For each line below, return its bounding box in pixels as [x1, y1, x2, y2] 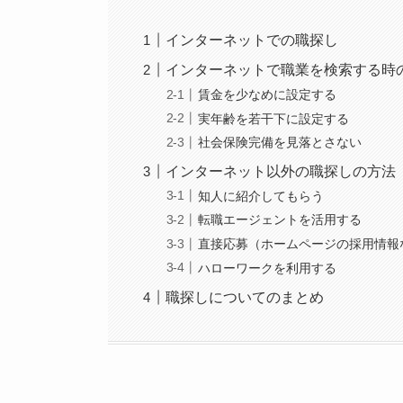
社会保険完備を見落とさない [198, 135, 363, 150]
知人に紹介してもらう [198, 188, 325, 203]
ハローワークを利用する [198, 260, 337, 275]
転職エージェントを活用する [198, 212, 363, 228]
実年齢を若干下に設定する [198, 111, 350, 126]
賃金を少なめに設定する [198, 87, 337, 103]
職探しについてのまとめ [166, 289, 325, 305]
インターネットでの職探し [166, 32, 339, 49]
